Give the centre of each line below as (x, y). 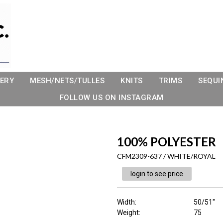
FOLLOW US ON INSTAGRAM (111, 98)
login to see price (157, 174)
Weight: (128, 213)
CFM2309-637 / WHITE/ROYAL (166, 156)
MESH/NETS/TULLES (67, 81)
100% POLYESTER (166, 142)
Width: (126, 202)
